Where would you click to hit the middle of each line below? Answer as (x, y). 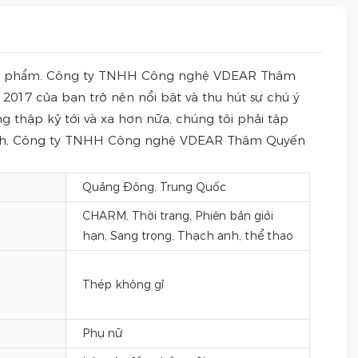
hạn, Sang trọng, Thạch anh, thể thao (188, 236)
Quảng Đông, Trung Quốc (154, 187)
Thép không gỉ (123, 284)
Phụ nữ (102, 333)
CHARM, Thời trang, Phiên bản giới (178, 216)
